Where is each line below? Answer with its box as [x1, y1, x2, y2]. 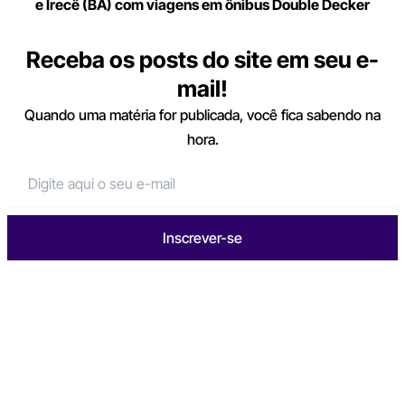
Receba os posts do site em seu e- [26, 46, 379, 74]
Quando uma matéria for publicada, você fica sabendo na [24, 106, 381, 125]
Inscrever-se [163, 229, 242, 248]
